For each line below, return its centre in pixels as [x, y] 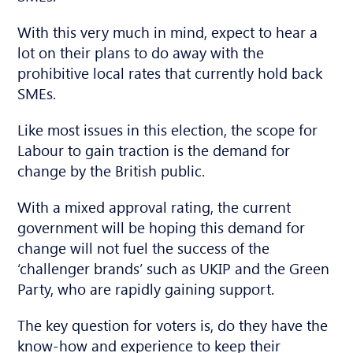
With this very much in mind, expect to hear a [168, 31]
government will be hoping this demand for [162, 227]
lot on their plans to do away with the [141, 52]
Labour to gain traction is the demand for [154, 149]
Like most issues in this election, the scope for [168, 129]
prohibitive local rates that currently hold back [170, 72]
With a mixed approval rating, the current [154, 206]
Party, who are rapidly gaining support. [146, 288]
